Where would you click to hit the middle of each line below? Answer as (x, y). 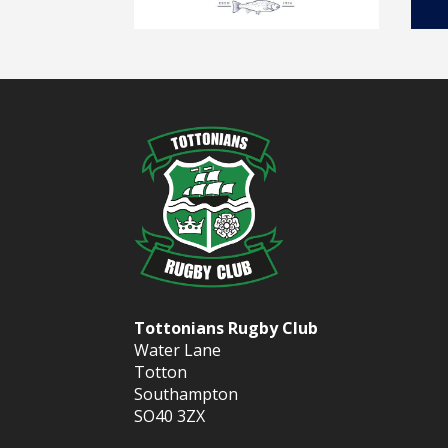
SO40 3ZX (170, 416)
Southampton (186, 394)
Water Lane (178, 350)
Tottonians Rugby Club (226, 328)
